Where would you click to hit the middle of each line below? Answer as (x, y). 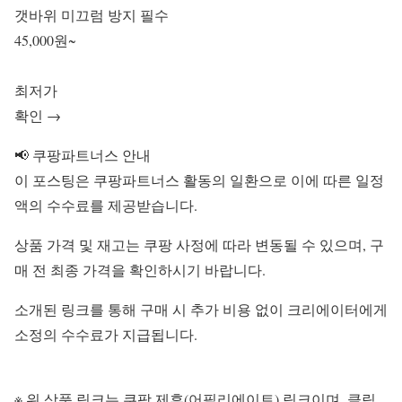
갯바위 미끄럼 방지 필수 (92, 14)
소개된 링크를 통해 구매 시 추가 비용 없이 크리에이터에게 (201, 309)
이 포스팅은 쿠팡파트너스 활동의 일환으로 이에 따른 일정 (199, 179)
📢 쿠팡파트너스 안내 (83, 154)
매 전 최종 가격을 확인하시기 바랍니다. (140, 269)
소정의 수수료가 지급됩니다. (106, 334)
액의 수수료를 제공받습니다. (106, 205)
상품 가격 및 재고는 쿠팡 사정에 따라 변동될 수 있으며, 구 (199, 244)
